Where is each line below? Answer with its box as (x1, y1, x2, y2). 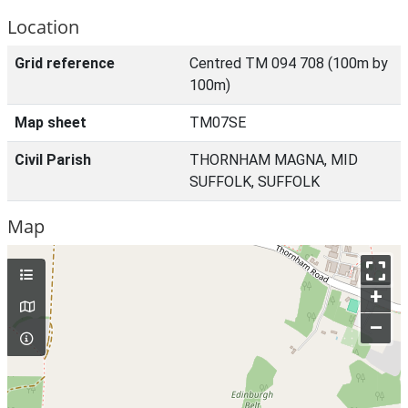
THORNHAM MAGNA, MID (189, 151, 358, 168)
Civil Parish (15, 151, 91, 168)
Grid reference (15, 55, 115, 72)
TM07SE (189, 114, 246, 131)
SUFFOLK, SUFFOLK (189, 173, 320, 190)
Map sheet (15, 114, 87, 131)
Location (7, 15, 79, 39)
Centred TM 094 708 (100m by (189, 55, 388, 72)
